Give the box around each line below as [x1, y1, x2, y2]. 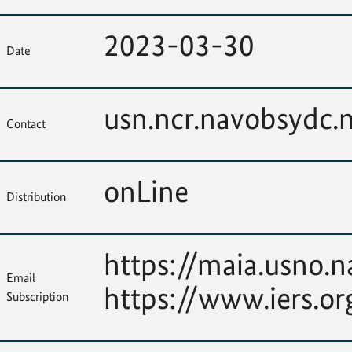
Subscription [6, 289, 68, 304]
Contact [6, 116, 46, 131]
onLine [104, 173, 189, 210]
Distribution [6, 189, 66, 204]
